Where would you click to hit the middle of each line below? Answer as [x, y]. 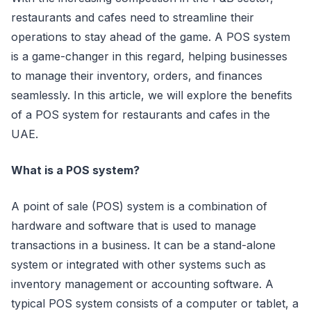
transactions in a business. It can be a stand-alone [143, 245]
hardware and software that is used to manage [134, 225]
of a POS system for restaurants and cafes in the [141, 114]
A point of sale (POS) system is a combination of [139, 206]
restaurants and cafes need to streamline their [133, 17]
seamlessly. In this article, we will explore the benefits [152, 95]
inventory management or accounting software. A [142, 284]
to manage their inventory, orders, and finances [137, 75]
